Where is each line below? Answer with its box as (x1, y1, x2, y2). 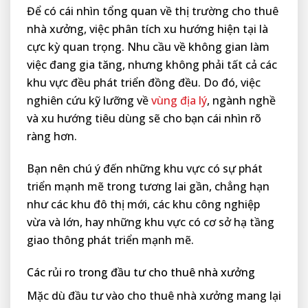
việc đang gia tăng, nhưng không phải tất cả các (27, 57, 277, 73)
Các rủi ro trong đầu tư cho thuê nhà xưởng (27, 264, 255, 280)
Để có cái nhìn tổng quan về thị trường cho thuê (27, 3, 278, 19)
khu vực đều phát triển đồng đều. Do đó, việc (27, 75, 261, 91)
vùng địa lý (151, 93, 207, 109)
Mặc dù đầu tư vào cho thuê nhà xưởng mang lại (27, 287, 281, 303)
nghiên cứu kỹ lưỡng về (27, 93, 151, 109)
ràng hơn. (27, 129, 77, 144)
